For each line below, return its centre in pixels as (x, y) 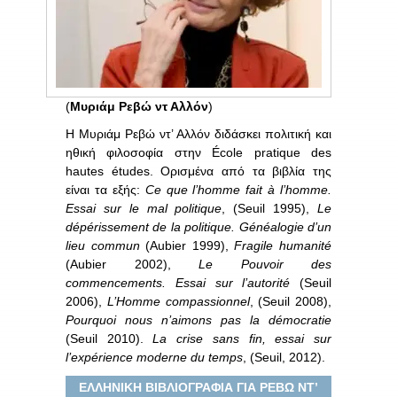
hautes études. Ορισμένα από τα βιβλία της (198, 171)
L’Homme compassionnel (178, 301)
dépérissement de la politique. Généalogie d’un (198, 226)
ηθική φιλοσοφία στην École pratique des (198, 152)
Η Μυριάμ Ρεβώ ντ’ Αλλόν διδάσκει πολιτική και (198, 133)
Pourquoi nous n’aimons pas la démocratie (198, 319)
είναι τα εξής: (105, 189)
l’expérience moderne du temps (154, 357)
